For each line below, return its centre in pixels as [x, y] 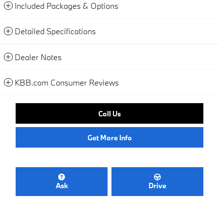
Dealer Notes [38, 57]
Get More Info [109, 137]
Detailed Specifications [55, 31]
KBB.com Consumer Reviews [67, 82]
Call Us [109, 113]
